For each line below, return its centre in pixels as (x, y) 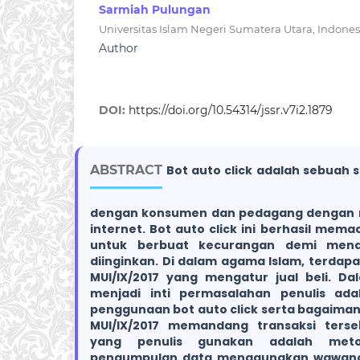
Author (119, 49)
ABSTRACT (126, 170)
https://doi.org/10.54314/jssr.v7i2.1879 (231, 110)
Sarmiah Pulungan (155, 10)
